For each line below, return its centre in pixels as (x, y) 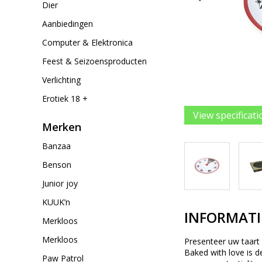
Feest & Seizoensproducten (94, 61)
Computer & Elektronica (87, 42)
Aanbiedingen (68, 24)
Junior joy (60, 183)
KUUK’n (56, 202)
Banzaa (56, 146)
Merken (62, 127)
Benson (57, 165)
